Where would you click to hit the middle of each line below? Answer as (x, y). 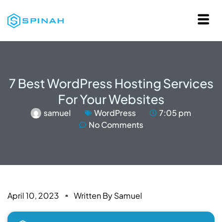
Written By (93, 195)
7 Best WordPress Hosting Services (111, 83)
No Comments (116, 125)
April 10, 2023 (33, 195)
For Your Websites (111, 99)
